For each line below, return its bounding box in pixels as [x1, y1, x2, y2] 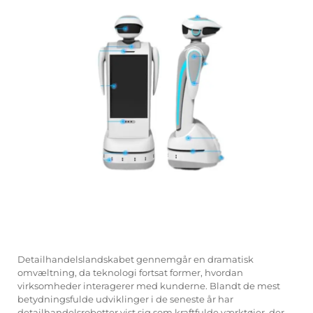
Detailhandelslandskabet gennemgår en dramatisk [17, 253, 254, 265]
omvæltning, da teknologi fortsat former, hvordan [17, 266, 243, 278]
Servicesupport [10, 20, 105, 36]
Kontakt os [10, 62, 78, 78]
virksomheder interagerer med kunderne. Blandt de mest [17, 279, 280, 291]
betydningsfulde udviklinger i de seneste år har [17, 293, 233, 305]
